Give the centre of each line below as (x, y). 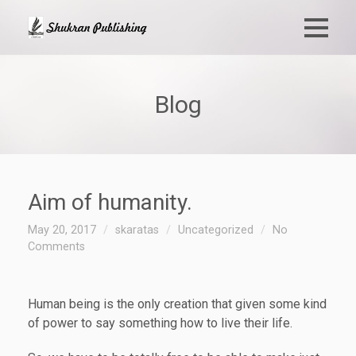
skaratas (137, 230)
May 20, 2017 (62, 230)
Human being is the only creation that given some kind (177, 304)
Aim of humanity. (110, 202)
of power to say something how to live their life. (160, 323)
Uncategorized (216, 230)
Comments (56, 246)
